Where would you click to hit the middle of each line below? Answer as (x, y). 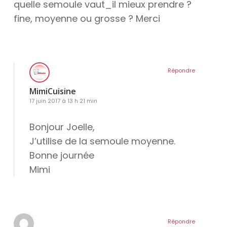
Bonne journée (62, 156)
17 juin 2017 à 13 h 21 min (63, 101)
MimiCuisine (52, 91)
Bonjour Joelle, (62, 127)
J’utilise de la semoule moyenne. (102, 141)
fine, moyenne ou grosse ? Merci (87, 19)
